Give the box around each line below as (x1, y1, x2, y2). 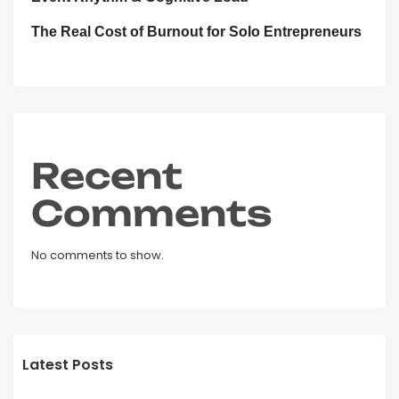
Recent (31, 154, 183, 199)
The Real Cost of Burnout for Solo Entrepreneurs (31, 24, 362, 40)
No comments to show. (31, 247, 164, 265)
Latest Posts (22, 354, 113, 376)
